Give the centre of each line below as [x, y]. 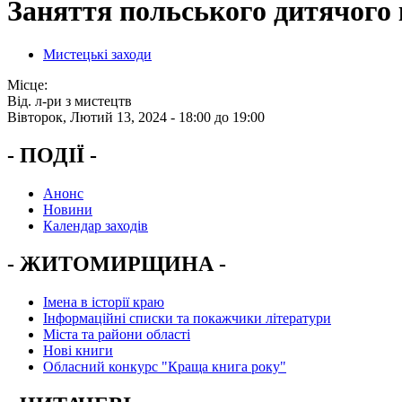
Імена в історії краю [104, 301]
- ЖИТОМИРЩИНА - [117, 264]
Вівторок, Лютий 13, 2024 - [93, 118]
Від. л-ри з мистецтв [70, 101]
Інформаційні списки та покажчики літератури [187, 318]
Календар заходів [96, 226]
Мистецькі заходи [97, 55]
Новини [68, 210]
